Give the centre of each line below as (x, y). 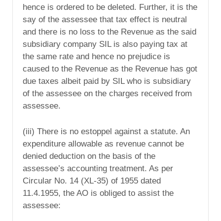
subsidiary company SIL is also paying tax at (105, 44)
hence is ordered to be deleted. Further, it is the (110, 7)
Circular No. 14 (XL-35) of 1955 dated (92, 181)
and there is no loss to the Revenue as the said (110, 32)
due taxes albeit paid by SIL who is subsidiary (107, 81)
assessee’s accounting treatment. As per (98, 168)
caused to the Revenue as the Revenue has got (110, 69)
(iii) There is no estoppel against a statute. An (106, 131)
